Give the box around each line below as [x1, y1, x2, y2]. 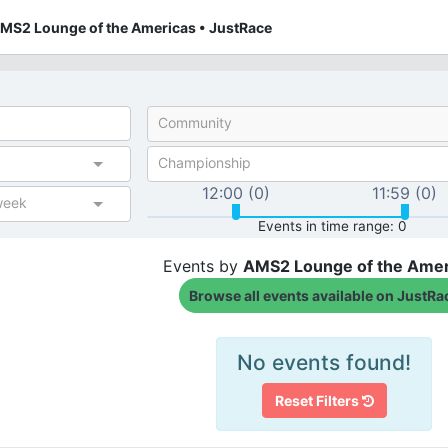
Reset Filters [274, 392, 362, 409]
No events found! [237, 350, 411, 375]
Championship [158, 154, 251, 171]
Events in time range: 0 [257, 218, 407, 234]
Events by [162, 256, 243, 276]
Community [158, 114, 232, 131]
